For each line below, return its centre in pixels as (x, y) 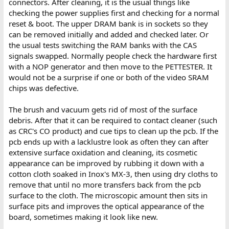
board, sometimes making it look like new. (83, 217)
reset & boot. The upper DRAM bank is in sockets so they (108, 24)
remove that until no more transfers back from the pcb (105, 185)
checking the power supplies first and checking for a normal (114, 13)
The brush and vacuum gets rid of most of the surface (103, 109)
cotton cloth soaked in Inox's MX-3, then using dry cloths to (113, 174)
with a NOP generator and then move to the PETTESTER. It (110, 66)
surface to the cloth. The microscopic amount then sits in (108, 195)
